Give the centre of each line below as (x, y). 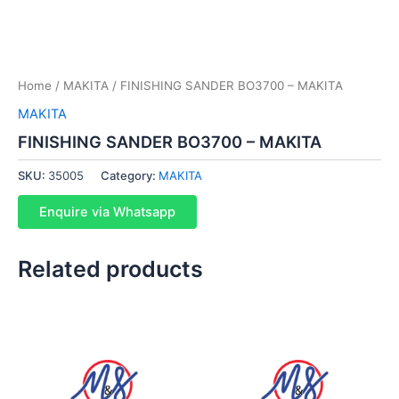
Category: (130, 175)
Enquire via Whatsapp (107, 212)
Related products (110, 269)
